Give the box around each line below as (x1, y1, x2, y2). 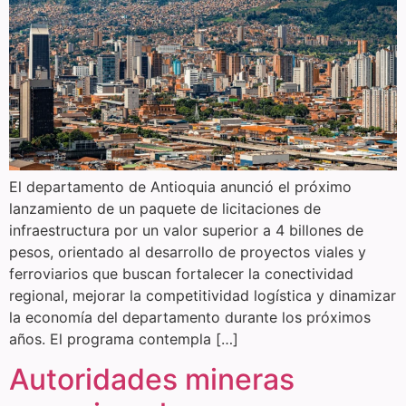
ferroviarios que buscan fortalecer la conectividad (9, 264, 353, 283)
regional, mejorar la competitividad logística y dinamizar (9, 285, 396, 304)
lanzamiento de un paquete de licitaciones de (9, 198, 321, 217)
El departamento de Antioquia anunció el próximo (9, 177, 352, 196)
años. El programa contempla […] (9, 329, 238, 348)
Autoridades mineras (9, 362, 295, 398)
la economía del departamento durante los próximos (9, 307, 371, 326)
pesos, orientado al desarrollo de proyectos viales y (9, 242, 366, 261)
